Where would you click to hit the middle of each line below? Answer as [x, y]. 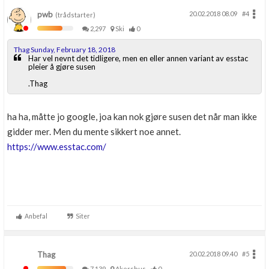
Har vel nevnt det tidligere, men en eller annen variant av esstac [138, 58]
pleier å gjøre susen [62, 67]
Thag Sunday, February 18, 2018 [65, 50]
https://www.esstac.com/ [57, 147]
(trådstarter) [74, 15]
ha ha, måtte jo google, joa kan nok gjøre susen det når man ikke [132, 116]
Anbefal [35, 216]
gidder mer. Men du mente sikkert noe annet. [94, 131]
